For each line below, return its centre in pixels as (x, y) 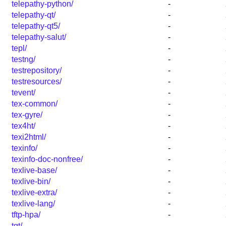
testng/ (23, 60)
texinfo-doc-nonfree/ (47, 159)
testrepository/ (37, 71)
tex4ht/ (23, 126)
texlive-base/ (34, 171)
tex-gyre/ (27, 115)
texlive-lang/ (33, 204)
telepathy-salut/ (39, 37)
